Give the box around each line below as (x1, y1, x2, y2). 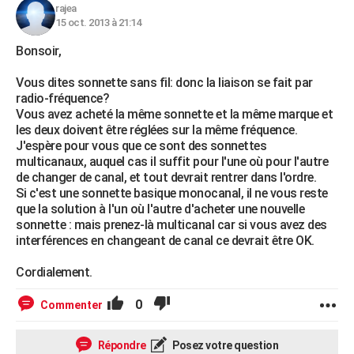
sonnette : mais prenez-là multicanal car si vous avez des (16, 217, 327, 232)
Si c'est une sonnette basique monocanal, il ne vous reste (16, 186, 328, 201)
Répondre (96, 339, 146, 352)
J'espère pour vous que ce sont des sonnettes (16, 138, 266, 153)
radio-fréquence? (16, 91, 109, 106)
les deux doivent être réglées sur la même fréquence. (16, 122, 297, 137)
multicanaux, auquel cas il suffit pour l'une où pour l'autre (16, 154, 328, 169)
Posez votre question (170, 339, 278, 352)
